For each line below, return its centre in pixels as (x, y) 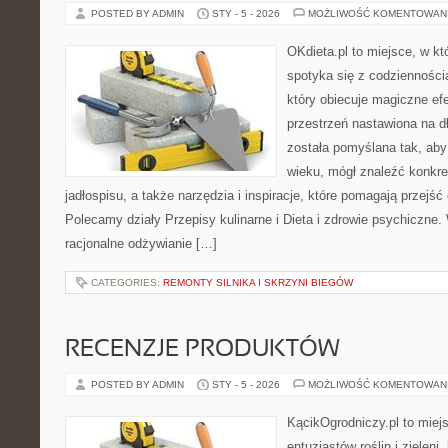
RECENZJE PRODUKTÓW (202, 350)
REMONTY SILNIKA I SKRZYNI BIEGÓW (258, 282)
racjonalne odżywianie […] (141, 243)
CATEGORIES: (127, 282)
